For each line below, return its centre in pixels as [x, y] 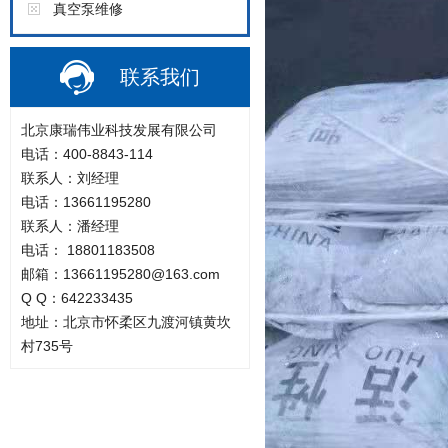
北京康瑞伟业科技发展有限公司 [119, 129]
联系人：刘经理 [70, 177]
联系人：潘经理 [70, 225]
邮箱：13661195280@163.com [120, 273]
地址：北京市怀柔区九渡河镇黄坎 [126, 321]
